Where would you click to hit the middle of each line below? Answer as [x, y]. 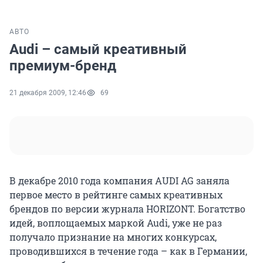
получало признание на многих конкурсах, [113, 237]
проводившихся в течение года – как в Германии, [128, 251]
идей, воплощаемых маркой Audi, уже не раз [116, 223]
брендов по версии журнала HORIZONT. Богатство [127, 209]
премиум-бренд [63, 66]
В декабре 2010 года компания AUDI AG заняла [119, 181]
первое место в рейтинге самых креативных [116, 195]
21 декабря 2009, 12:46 [48, 93]
